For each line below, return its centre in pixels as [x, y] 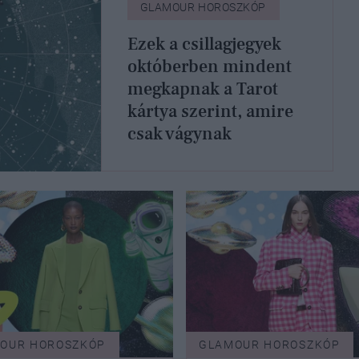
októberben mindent [209, 67]
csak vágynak [179, 134]
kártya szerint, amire [210, 112]
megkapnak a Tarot [202, 89]
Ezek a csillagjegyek [204, 44]
